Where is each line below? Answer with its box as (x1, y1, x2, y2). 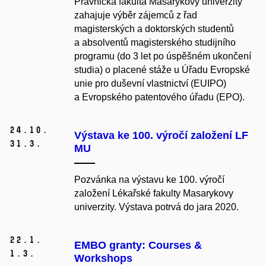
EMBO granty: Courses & (74, 239, 202, 252)
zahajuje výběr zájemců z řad (74, 10, 197, 21)
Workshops (74, 252, 132, 265)
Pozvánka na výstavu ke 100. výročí (74, 175, 224, 185)
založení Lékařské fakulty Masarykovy (74, 188, 233, 199)
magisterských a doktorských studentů (74, 24, 234, 34)
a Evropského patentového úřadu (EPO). (74, 92, 245, 103)
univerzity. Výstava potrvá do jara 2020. (74, 202, 239, 213)
